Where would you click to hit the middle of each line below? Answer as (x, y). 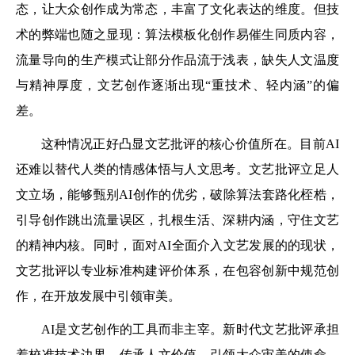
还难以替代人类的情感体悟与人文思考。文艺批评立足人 (177, 169)
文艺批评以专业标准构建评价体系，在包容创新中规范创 (177, 270)
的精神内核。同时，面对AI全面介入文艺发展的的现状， (177, 245)
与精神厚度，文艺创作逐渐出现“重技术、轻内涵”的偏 (177, 85)
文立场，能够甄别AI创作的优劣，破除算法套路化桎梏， (177, 194)
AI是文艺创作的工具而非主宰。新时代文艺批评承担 (190, 329)
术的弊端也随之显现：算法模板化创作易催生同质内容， (177, 34)
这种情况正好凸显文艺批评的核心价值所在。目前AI (190, 143)
